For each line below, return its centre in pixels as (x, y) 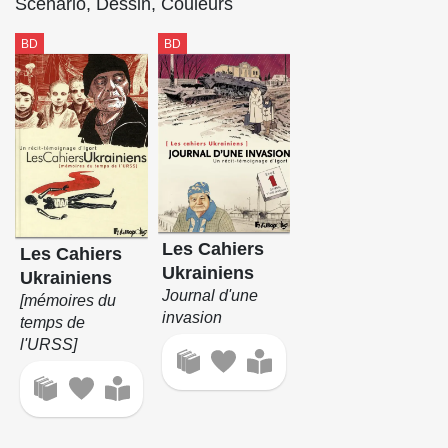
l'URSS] (48, 344)
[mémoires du (67, 300)
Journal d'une (210, 295)
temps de (52, 322)
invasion (192, 317)
